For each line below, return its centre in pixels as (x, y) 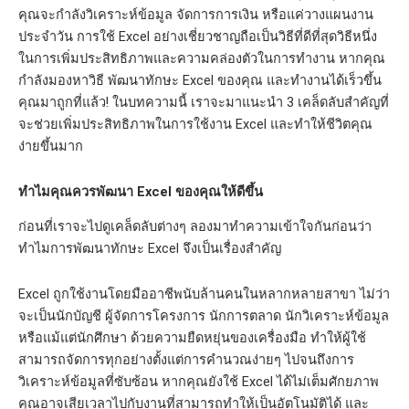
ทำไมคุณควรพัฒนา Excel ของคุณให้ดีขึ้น (141, 191)
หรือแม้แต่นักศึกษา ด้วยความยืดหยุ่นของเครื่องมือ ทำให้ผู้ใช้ (192, 337)
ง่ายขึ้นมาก (51, 147)
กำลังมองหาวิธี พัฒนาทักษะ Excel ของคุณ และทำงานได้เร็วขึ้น (200, 81)
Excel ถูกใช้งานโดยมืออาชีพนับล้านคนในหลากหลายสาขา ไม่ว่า (204, 294)
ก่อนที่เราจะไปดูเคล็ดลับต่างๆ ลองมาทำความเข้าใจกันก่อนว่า (195, 227)
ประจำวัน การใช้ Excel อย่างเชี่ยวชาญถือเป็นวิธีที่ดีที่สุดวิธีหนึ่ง (198, 37)
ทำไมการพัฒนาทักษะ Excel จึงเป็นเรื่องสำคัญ (150, 249)
